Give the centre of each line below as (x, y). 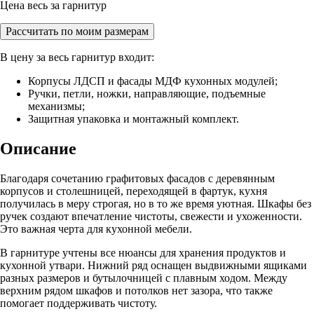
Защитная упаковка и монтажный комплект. (134, 118)
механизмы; (56, 106)
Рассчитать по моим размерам (77, 31)
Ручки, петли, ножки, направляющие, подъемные (147, 93)
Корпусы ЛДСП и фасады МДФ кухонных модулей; (153, 81)
